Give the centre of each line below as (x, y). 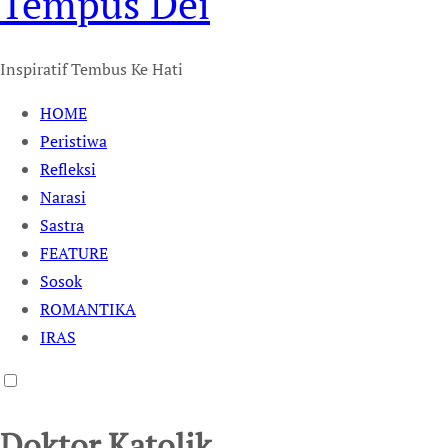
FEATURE (74, 253)
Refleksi (68, 169)
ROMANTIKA (88, 309)
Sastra (62, 225)
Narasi (63, 197)
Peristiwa (73, 141)
